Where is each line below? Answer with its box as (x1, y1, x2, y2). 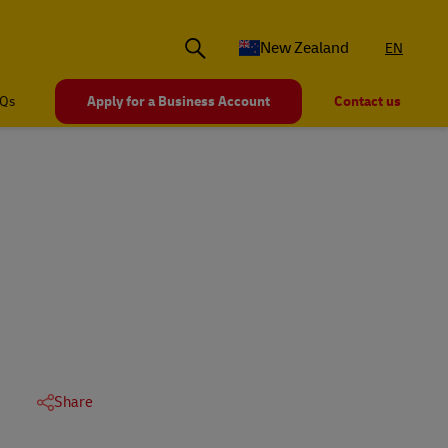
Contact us (334, 93, 401, 111)
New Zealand (260, 38, 349, 59)
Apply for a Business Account (87, 93, 270, 111)
